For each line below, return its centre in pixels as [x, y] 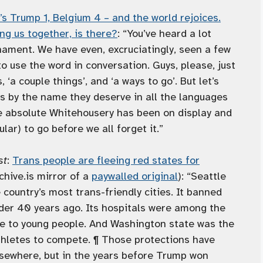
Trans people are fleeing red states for [106, 161]
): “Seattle [202, 176]
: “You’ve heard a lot [164, 34]
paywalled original [135, 176]
